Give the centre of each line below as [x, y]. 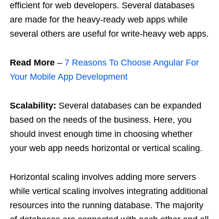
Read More [32, 63]
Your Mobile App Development [69, 77]
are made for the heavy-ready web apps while [99, 20]
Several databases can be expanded [130, 106]
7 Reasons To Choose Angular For [132, 63]
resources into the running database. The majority [107, 205]
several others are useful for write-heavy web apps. [109, 34]
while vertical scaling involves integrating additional [109, 191]
